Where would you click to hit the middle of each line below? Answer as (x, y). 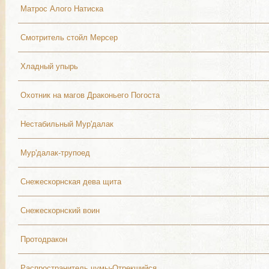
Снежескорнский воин (60, 210)
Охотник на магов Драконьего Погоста (90, 95)
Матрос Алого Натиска (62, 9)
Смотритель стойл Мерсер (69, 38)
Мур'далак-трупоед (55, 153)
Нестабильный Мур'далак (67, 124)
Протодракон (44, 239)
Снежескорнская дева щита (71, 182)
